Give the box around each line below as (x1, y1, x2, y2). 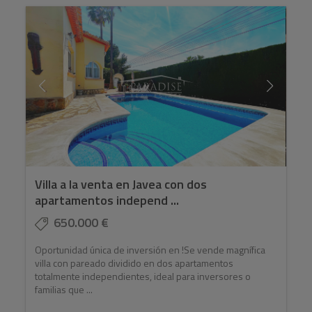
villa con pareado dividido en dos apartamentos (35, 256, 234, 271)
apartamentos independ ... (35, 191, 180, 210)
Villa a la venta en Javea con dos (35, 175, 208, 194)
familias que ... (35, 282, 93, 297)
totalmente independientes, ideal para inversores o (35, 269, 251, 284)
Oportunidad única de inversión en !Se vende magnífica (35, 242, 266, 258)
